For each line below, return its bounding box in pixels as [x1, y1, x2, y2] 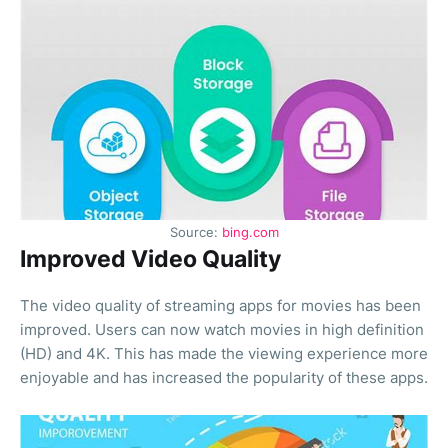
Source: [169, 225, 222, 241]
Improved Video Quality [20, 245, 281, 274]
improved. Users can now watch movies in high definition [20, 320, 424, 340]
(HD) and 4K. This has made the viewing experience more [20, 344, 428, 364]
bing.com [221, 225, 279, 241]
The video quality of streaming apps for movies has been [20, 296, 421, 316]
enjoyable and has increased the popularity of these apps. [20, 368, 428, 388]
